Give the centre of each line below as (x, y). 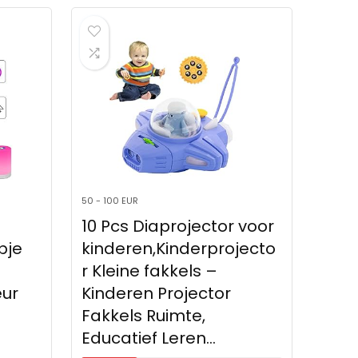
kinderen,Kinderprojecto (178, 249)
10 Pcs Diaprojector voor (177, 227)
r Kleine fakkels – (149, 271)
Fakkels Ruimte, (143, 316)
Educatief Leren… (148, 338)
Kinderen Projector (156, 294)
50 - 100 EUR (109, 201)
